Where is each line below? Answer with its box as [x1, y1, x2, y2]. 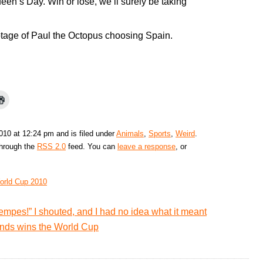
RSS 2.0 [37, 142, 66, 151]
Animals [116, 129, 144, 139]
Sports [149, 129, 171, 139]
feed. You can [66, 142, 117, 151]
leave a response [117, 142, 176, 151]
